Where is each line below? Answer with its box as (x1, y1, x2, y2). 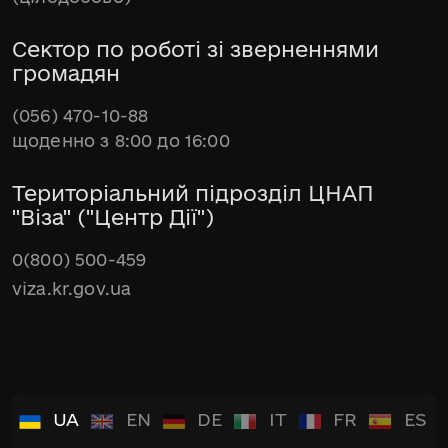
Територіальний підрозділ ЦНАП (12, 181, 374, 205)
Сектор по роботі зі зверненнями (12, 37, 379, 61)
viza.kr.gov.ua (12, 279, 132, 298)
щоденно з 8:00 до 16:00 (12, 131, 230, 150)
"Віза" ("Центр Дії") (12, 205, 214, 229)
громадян (12, 61, 120, 85)
